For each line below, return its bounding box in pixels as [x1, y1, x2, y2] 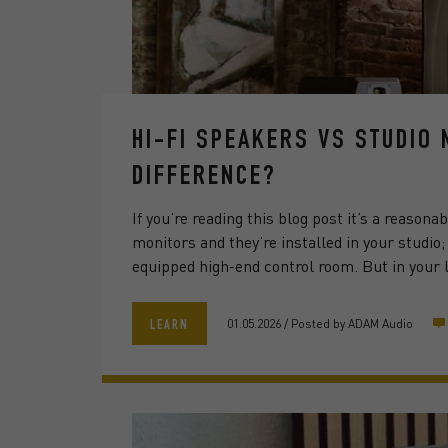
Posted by [288, 315, 348, 331]
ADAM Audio [348, 315, 413, 331]
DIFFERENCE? [132, 164, 277, 192]
